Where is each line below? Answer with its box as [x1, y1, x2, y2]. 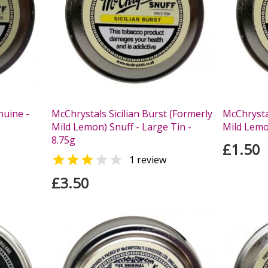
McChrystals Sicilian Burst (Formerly [51, 107, 213, 121]
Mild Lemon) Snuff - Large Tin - [51, 120, 192, 134]
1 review [129, 153, 167, 167]
